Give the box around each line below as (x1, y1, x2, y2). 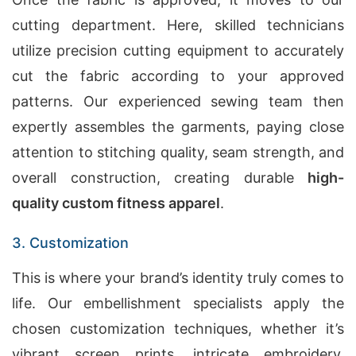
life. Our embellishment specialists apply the (12, 295, 344, 311)
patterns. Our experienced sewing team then (12, 93, 344, 110)
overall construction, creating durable (12, 169, 308, 186)
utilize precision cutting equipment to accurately (12, 42, 344, 59)
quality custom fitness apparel (12, 195, 220, 211)
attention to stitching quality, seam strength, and (12, 144, 344, 161)
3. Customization (12, 234, 129, 251)
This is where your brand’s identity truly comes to (12, 269, 344, 286)
